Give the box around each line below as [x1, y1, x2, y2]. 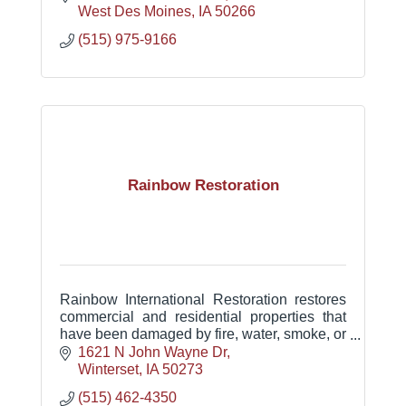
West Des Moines [78, 4, 191, 20]
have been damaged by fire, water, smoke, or [60, 326, 346, 343]
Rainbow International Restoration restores [60, 292, 346, 308]
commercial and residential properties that [60, 309, 346, 325]
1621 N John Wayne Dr [78, 343, 227, 360]
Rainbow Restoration [127, 176, 279, 194]
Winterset [78, 361, 139, 377]
